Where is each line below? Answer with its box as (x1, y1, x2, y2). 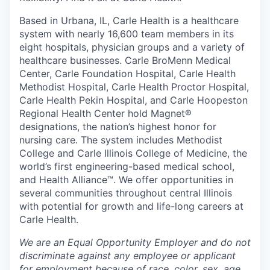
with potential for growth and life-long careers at (19, 200, 243, 212)
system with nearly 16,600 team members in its (19, 28, 234, 40)
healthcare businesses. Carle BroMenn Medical (19, 54, 231, 66)
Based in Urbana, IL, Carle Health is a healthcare (19, 14, 239, 27)
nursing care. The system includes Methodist (19, 134, 222, 146)
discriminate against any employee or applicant (19, 250, 236, 262)
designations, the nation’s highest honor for (19, 121, 216, 133)
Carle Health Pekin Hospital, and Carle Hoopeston (19, 94, 248, 106)
